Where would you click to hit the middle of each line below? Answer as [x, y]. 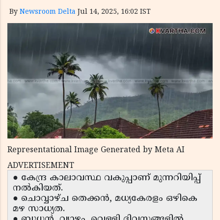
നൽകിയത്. [38, 189]
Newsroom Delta [48, 12]
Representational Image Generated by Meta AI [96, 151]
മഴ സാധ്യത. [39, 209]
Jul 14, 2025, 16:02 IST [114, 12]
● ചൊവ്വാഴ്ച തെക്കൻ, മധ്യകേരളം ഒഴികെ [105, 199]
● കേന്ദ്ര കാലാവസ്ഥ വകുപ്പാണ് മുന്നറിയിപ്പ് [107, 178]
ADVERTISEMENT [41, 166]
